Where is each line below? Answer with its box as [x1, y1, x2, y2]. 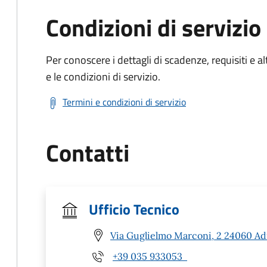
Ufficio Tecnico [89, 198, 179, 220]
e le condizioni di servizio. [46, 69, 160, 85]
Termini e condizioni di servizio [63, 95, 186, 109]
